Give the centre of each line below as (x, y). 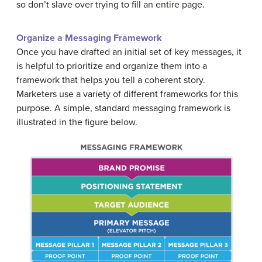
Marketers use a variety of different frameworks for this (127, 94)
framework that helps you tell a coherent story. (111, 80)
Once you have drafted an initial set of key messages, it (129, 52)
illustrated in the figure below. (77, 122)
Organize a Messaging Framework (89, 38)
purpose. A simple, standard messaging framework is (123, 108)
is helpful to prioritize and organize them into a (112, 66)
